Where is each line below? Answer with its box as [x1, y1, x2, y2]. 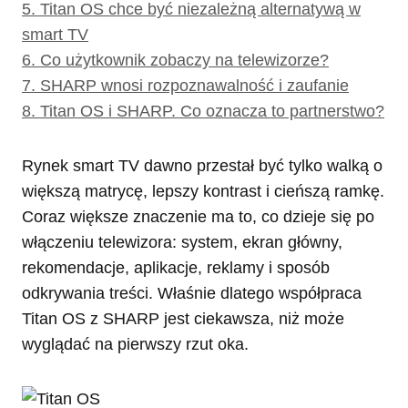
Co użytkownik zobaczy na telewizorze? [40, 50, 329, 69]
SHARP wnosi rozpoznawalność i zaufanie [40, 76, 349, 95]
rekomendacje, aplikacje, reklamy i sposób [22, 258, 330, 277]
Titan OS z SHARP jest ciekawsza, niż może [22, 309, 344, 328]
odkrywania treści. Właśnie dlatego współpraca [22, 283, 362, 302]
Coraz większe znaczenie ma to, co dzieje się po [22, 207, 374, 226]
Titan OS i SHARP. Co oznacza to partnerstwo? [40, 101, 384, 120]
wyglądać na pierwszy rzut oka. [22, 334, 249, 353]
